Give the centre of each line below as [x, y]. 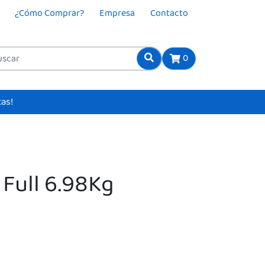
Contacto [169, 13]
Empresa [117, 13]
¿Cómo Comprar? [49, 13]
